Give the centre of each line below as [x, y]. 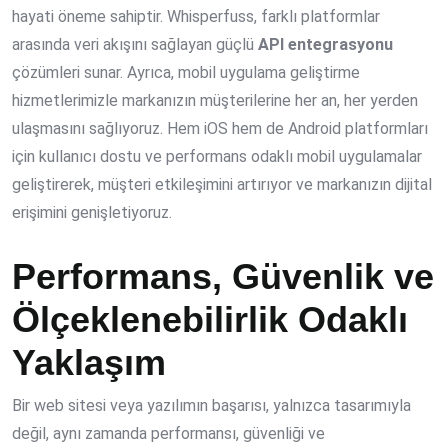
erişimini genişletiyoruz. [92, 213]
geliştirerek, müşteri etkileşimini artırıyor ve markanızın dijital [222, 185]
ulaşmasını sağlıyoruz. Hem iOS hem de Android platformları [220, 129]
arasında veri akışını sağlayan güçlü [135, 45]
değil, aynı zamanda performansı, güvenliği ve [168, 434]
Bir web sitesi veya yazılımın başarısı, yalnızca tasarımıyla [211, 406]
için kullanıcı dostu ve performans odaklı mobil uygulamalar [217, 157]
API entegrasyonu [325, 45]
